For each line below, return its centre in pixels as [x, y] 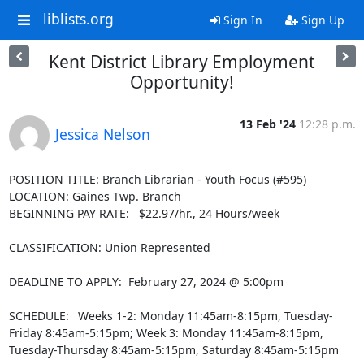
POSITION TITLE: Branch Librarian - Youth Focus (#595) [157, 179]
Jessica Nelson [102, 134]
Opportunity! [182, 82]
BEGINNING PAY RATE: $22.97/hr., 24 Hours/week [144, 213]
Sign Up [321, 20]
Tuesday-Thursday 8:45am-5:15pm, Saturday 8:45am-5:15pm [173, 350]
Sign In [241, 20]
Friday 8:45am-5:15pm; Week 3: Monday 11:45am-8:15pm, [166, 333]
